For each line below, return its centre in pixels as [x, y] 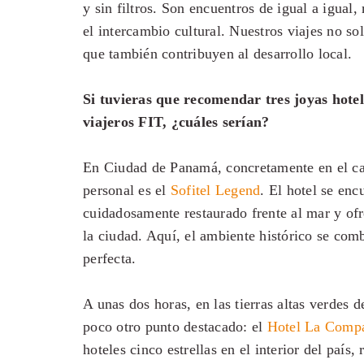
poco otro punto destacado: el [175, 327]
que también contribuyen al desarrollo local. [217, 54]
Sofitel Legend [215, 190]
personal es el [127, 190]
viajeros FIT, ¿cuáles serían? [176, 122]
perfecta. [110, 258]
